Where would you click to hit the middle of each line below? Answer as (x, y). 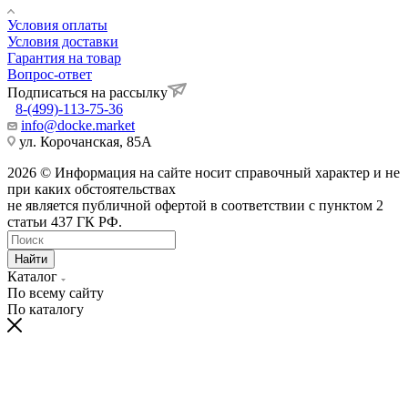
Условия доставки (63, 42)
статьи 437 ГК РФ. (65, 222)
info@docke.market (78, 126)
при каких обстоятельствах (92, 189)
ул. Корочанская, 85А (84, 142)
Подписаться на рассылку (87, 93)
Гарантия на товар (64, 58)
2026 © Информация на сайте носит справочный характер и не (204, 173)
